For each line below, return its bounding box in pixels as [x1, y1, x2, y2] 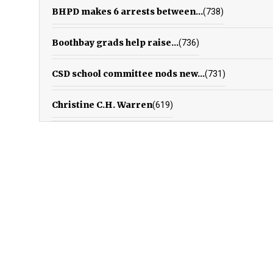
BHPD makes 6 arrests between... [52, 5, 203, 17]
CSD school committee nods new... [52, 68, 205, 79]
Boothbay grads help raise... [52, 37, 179, 48]
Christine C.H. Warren [52, 99, 152, 110]
